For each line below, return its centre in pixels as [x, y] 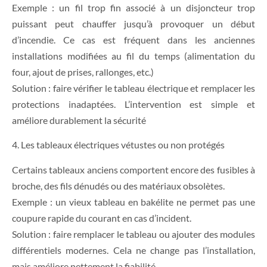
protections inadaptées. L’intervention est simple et [133, 104]
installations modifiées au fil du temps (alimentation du [133, 55]
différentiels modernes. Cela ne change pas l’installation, [133, 250]
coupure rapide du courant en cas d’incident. [102, 218]
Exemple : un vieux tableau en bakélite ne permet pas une [133, 201]
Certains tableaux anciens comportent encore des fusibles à [133, 169]
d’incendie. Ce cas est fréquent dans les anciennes [133, 39]
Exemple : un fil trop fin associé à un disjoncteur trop [133, 7]
